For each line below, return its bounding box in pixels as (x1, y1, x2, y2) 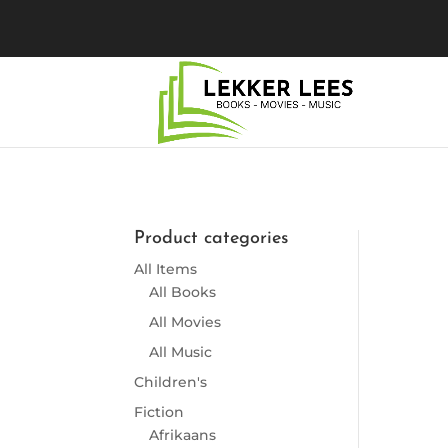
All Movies (149, 313, 222, 332)
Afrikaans (149, 426, 217, 445)
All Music (149, 343, 213, 362)
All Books (149, 283, 217, 302)
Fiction (134, 403, 185, 422)
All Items (134, 260, 198, 279)
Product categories (134, 229, 289, 249)
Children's (134, 373, 208, 392)
